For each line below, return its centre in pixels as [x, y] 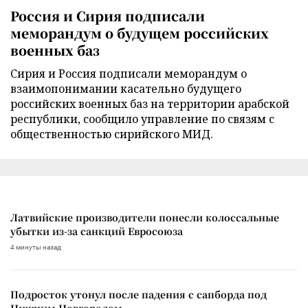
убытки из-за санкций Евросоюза [97, 231]
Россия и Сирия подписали [108, 16]
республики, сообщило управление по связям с [142, 119]
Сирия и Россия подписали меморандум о [129, 74]
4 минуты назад [36, 247]
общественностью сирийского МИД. [112, 134]
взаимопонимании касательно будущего [126, 89]
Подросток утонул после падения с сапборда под [139, 295]
